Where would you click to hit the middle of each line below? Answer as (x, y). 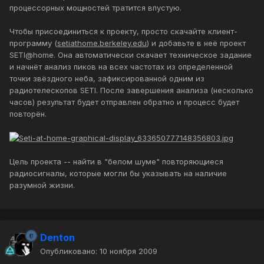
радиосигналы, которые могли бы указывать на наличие (118, 174)
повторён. (28, 113)
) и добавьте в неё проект (196, 43)
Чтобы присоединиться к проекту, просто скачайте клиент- (123, 31)
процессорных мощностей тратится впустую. (95, 7)
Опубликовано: (70, 251)
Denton (57, 238)
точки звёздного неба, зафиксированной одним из (107, 78)
